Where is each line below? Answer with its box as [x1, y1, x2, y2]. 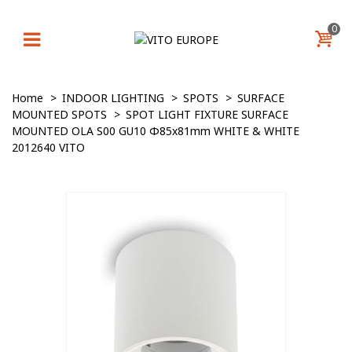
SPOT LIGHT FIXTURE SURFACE [126, 107, 288, 122]
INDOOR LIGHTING [62, 90, 164, 105]
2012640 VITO [12, 140, 85, 155]
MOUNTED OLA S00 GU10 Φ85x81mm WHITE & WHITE [12, 123, 299, 138]
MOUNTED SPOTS [12, 107, 107, 122]
